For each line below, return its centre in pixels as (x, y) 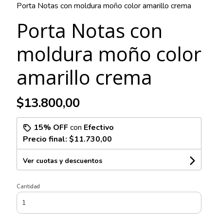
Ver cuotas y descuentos (62, 161)
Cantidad (28, 187)
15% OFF (51, 128)
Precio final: (46, 139)
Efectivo (99, 128)
